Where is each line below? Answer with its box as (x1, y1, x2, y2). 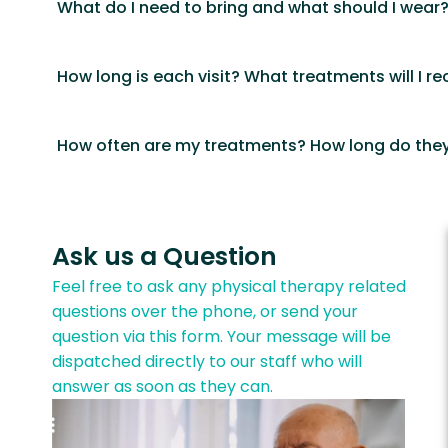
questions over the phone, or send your (52, 300, 358, 324)
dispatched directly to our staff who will (52, 350, 362, 374)
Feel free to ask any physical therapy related (52, 275, 406, 299)
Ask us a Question (52, 239, 277, 275)
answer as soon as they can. (52, 375, 273, 399)
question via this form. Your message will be (52, 325, 391, 349)
